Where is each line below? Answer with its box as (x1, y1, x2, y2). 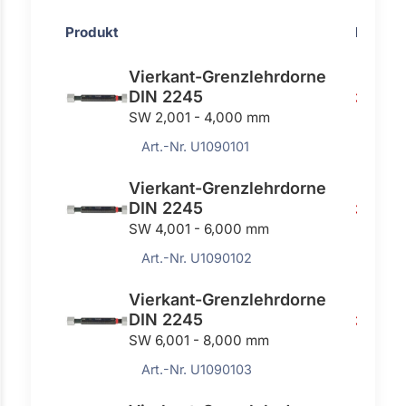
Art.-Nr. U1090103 (141, 361, 253, 377)
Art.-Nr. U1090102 (141, 249, 253, 266)
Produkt (65, 23, 120, 41)
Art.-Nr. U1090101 (141, 138, 250, 154)
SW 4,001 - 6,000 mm (129, 219, 270, 237)
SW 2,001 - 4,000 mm (129, 108, 271, 126)
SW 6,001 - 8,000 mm (129, 331, 270, 349)
